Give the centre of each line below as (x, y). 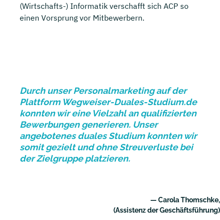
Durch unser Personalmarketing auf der (103, 91)
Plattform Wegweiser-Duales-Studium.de (108, 102)
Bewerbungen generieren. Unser (89, 125)
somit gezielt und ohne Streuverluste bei (106, 147)
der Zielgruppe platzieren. (75, 159)
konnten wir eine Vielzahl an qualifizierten (108, 113)
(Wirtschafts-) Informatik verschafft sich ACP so (104, 6)
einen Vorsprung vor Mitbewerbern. (82, 18)
